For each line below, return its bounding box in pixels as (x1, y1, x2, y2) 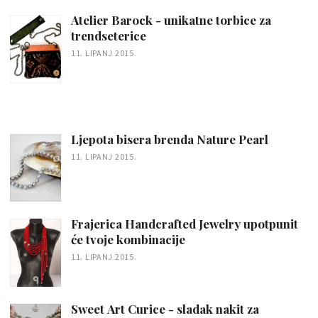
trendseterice (71, 27, 146, 43)
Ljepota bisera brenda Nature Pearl (71, 131, 268, 147)
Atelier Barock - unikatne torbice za (71, 11, 271, 28)
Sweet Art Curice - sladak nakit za (71, 301, 259, 317)
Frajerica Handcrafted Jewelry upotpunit (71, 216, 298, 232)
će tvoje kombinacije (71, 231, 185, 248)
